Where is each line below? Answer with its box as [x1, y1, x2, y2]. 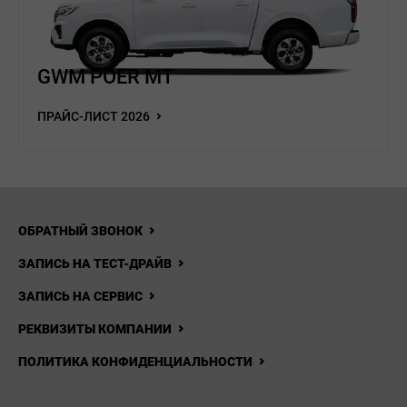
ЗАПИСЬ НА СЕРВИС [18, 289, 143, 303]
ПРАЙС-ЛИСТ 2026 [37, 109, 153, 124]
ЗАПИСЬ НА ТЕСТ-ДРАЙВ [18, 256, 172, 271]
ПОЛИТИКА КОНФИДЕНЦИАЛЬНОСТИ [18, 354, 253, 369]
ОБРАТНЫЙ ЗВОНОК [18, 223, 143, 238]
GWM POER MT [37, 65, 174, 88]
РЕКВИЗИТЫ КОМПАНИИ [18, 322, 172, 336]
